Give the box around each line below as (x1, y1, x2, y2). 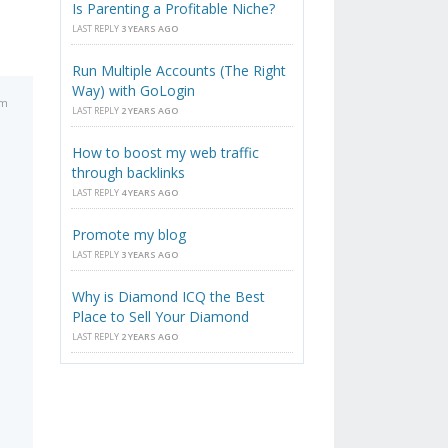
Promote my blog (72, 225, 187, 245)
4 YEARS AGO (121, 186, 179, 200)
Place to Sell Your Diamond (72, 307, 250, 327)
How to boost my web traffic (72, 143, 260, 163)
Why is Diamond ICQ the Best (72, 287, 266, 307)
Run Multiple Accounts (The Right (72, 61, 287, 81)
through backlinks (72, 163, 186, 183)
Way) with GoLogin (72, 81, 196, 101)
